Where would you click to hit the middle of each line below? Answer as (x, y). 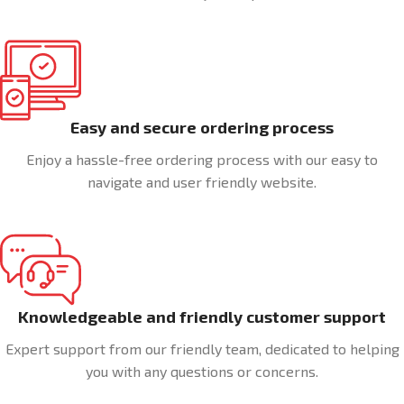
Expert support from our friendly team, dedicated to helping (202, 349)
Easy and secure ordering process (202, 127)
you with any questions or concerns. (202, 371)
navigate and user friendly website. (202, 182)
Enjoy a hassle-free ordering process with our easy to (202, 159)
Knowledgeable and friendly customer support (202, 317)
